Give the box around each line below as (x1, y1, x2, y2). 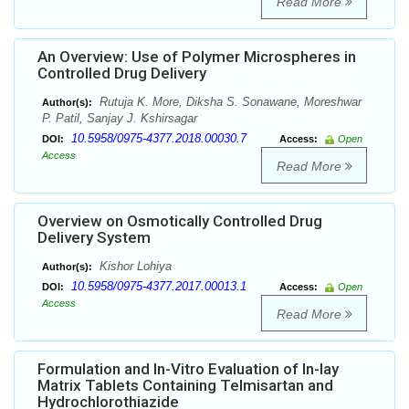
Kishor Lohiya (96, 259, 172, 274)
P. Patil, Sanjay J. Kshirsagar (42, 111, 197, 126)
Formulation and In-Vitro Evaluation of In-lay (37, 360, 339, 379)
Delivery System (37, 228, 151, 247)
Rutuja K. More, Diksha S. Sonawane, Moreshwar (96, 95, 362, 110)
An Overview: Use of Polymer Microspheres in (37, 47, 356, 67)
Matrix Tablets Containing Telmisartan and (37, 376, 333, 395)
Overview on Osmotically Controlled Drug (37, 212, 322, 231)
